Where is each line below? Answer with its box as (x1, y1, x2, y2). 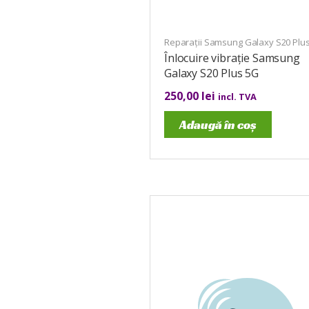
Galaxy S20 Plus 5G (164, 65, 259, 81)
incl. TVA (218, 90, 257, 103)
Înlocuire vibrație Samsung (164, 50, 300, 66)
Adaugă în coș (179, 116, 257, 132)
